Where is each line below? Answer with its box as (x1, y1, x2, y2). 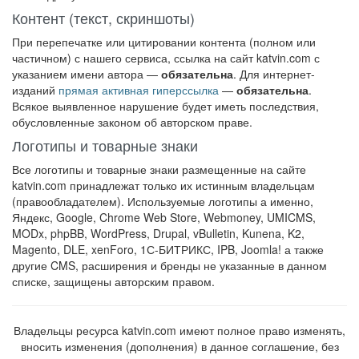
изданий (12, 82, 58, 98)
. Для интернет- (233, 66, 315, 82)
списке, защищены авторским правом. (12, 273, 215, 289)
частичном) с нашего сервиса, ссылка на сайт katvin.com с (12, 50, 320, 66)
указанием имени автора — (12, 66, 161, 82)
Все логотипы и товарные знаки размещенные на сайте (12, 161, 306, 177)
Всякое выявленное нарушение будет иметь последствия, (12, 98, 319, 114)
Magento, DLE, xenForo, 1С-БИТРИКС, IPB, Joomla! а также (12, 241, 324, 257)
